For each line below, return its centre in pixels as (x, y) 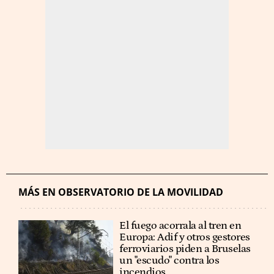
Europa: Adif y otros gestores (185, 237)
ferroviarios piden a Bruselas (185, 249)
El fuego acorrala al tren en (180, 226)
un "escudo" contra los (169, 261)
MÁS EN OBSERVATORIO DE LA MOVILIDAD (121, 192)
